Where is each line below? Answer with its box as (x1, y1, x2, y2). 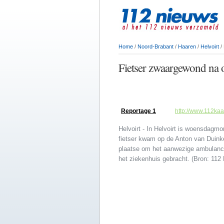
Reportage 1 (121, 107, 156, 115)
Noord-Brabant (137, 43, 173, 49)
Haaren (178, 43, 196, 49)
